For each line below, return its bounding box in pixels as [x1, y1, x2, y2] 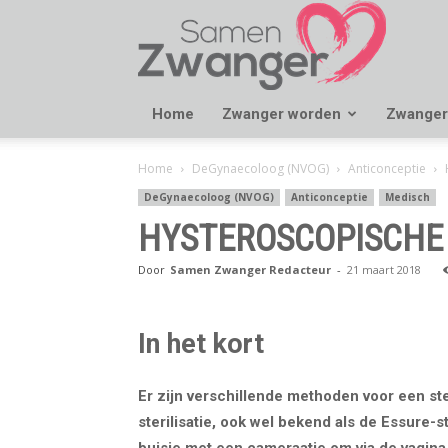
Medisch [385, 190, 430, 204]
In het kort [138, 328, 264, 360]
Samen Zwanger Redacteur [170, 262, 331, 277]
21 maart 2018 [347, 262, 421, 277]
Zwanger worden [222, 105, 341, 123]
